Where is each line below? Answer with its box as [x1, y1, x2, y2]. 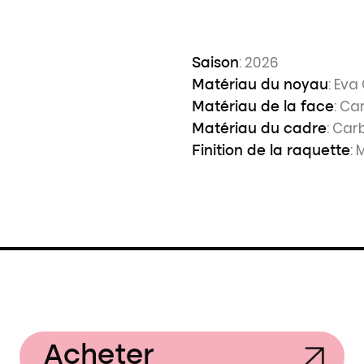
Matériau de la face [192, 100, 334, 115]
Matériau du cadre [192, 122, 327, 136]
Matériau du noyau [192, 78, 328, 93]
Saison [192, 56, 239, 71]
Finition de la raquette [192, 144, 350, 158]
